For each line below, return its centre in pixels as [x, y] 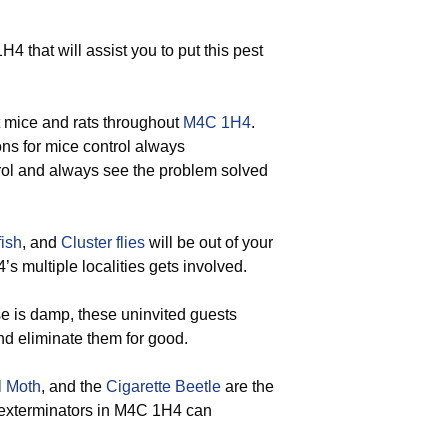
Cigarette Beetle [163, 386]
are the [247, 386]
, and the [73, 386]
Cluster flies [103, 242]
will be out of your [209, 242]
